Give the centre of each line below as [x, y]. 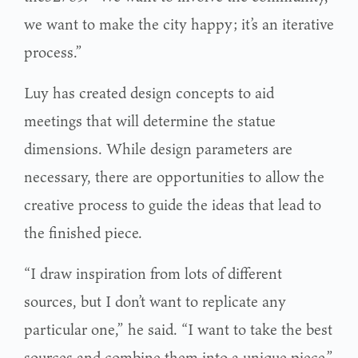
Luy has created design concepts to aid [149, 92]
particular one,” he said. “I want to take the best [178, 329]
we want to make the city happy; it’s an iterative [179, 24]
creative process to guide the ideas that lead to [173, 204]
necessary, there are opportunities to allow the [174, 176]
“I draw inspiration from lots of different [153, 273]
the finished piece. [83, 232]
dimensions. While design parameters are [158, 148]
